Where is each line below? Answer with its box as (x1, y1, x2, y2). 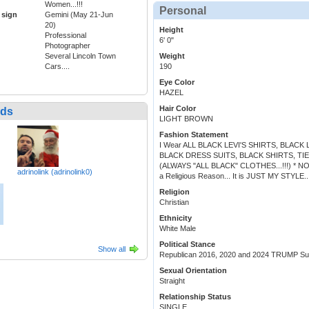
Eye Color (159, 78, 195, 87)
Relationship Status (159, 292, 231, 301)
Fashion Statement (159, 130, 228, 139)
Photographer (45, 41, 90, 50)
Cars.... (45, 62, 70, 71)
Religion (159, 188, 190, 197)
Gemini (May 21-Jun (45, 10, 113, 19)
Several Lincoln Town (45, 52, 116, 61)
